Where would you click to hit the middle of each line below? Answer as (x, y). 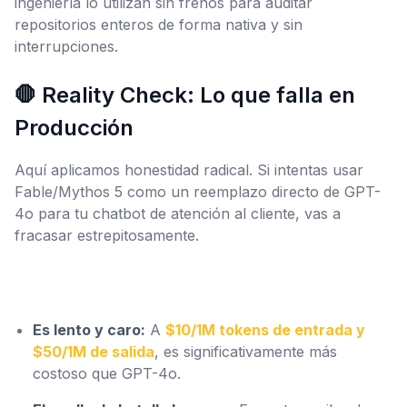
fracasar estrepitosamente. (107, 235)
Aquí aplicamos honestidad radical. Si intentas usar (189, 170)
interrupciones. (66, 46)
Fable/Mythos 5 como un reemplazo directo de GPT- (198, 192)
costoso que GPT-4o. (107, 373)
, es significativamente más (246, 352)
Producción (74, 128)
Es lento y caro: (89, 330)
